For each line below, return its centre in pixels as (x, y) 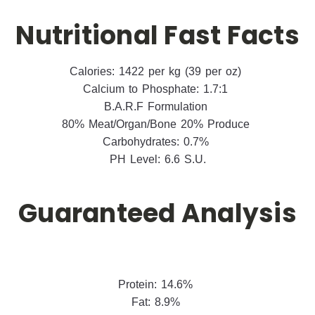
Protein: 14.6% (157, 284)
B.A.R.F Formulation (157, 106)
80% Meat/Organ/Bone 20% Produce (157, 124)
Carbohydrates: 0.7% (157, 141)
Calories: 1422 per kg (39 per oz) (157, 71)
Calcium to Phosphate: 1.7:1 (157, 89)
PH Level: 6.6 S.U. (157, 159)
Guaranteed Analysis (157, 213)
